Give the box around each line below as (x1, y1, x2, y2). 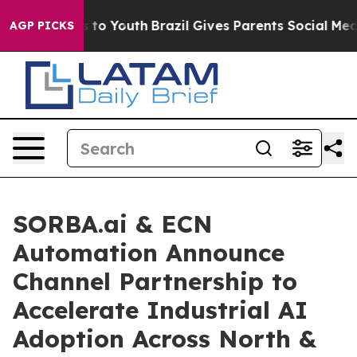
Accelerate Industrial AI (13, 295, 308, 325)
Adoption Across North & (13, 324, 316, 354)
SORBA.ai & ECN (13, 209, 213, 239)
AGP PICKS (10, 18, 74, 33)
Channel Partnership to (13, 266, 297, 296)
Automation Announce (13, 237, 284, 268)
